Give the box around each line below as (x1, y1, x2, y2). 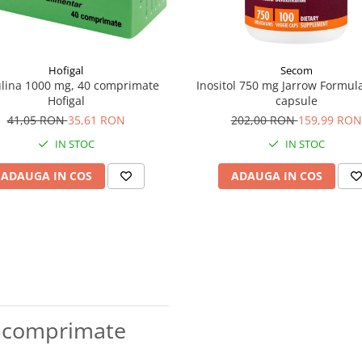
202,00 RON (230, 112, 298, 128)
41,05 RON (6, 112, 68, 128)
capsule (275, 92, 318, 108)
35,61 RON (67, 112, 125, 128)
